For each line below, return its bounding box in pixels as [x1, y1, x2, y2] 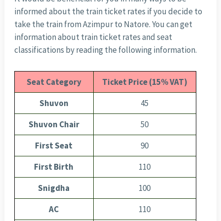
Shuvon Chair [28, 119, 79, 130]
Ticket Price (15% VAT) [102, 76, 187, 88]
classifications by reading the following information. [14, 44, 197, 56]
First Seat [35, 140, 73, 151]
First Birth [34, 161, 74, 173]
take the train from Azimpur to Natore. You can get [14, 19, 192, 30]
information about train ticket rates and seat [14, 32, 172, 43]
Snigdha [38, 183, 70, 194]
